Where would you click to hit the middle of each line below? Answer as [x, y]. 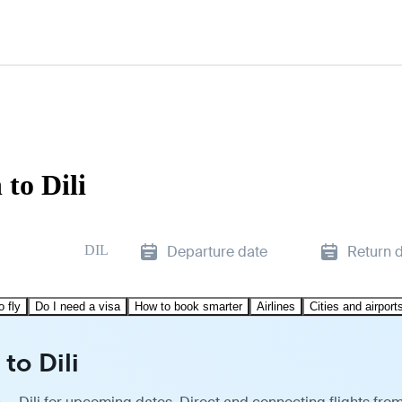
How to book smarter [188, 306]
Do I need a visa [78, 306]
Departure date [217, 251]
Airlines [276, 306]
